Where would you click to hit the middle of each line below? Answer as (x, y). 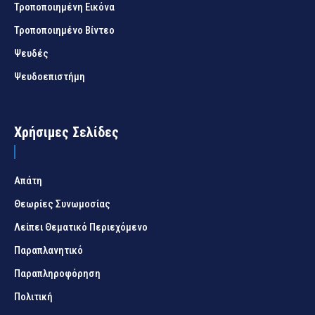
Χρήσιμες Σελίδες (66, 133)
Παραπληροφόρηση (57, 274)
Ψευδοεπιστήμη (50, 77)
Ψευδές (31, 54)
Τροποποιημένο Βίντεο (64, 31)
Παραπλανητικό (49, 251)
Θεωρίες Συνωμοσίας (62, 204)
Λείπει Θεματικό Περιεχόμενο (81, 227)
